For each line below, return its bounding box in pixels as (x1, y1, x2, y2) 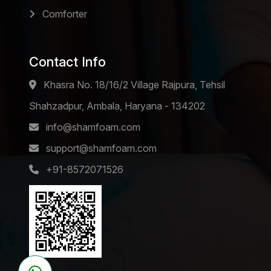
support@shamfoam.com (44, 142, 157, 154)
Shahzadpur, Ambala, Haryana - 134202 (29, 100, 205, 112)
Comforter (40, 8, 87, 20)
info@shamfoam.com (44, 121, 140, 133)
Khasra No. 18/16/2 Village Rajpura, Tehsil (41, 79, 225, 91)
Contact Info (29, 54, 106, 70)
